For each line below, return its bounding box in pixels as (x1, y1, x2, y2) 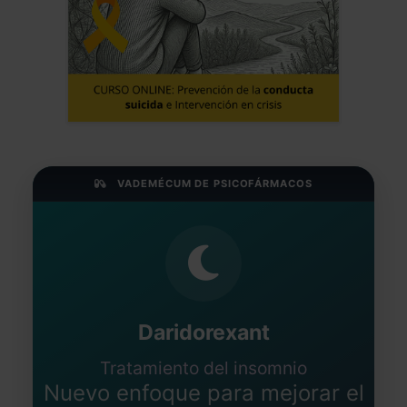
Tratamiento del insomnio (100, 356, 307, 379)
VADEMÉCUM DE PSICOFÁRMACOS (117, 176, 313, 190)
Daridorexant (137, 319, 270, 345)
